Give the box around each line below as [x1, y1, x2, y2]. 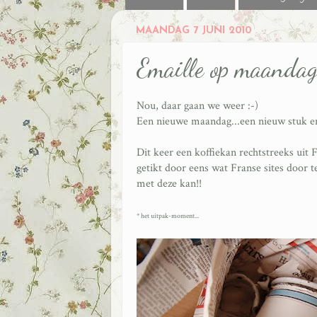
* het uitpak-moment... [137, 212, 199, 221]
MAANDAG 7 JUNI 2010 [136, 25, 252, 37]
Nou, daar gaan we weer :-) [137, 98, 258, 114]
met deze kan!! [137, 176, 202, 192]
